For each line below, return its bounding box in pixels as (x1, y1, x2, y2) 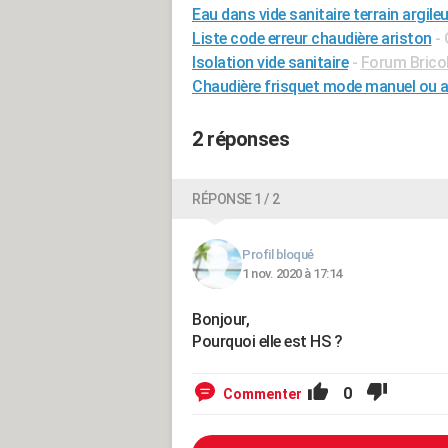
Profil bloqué (242, 247, 314, 262)
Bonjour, (192, 310, 249, 329)
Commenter (223, 386, 302, 402)
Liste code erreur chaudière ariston (192, 29, 432, 48)
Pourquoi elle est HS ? (192, 332, 342, 351)
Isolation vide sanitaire (192, 53, 348, 72)
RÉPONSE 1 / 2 (192, 191, 280, 207)
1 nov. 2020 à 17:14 (242, 266, 342, 281)
